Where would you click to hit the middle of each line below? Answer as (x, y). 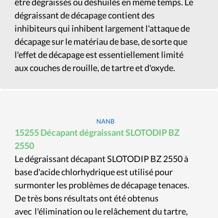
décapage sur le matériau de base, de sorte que (101, 41)
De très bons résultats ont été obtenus (87, 198)
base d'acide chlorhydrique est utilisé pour (94, 172)
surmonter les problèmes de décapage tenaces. (102, 185)
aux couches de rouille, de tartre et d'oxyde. (95, 68)
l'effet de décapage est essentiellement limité (99, 54)
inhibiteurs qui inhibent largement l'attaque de (102, 28)
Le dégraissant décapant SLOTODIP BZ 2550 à (101, 159)
